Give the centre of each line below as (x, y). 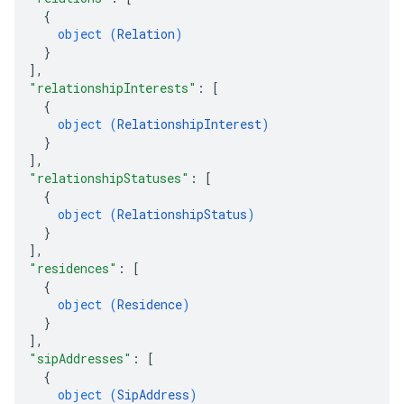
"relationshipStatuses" (109, 178)
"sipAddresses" (80, 358)
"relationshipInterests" (113, 88)
